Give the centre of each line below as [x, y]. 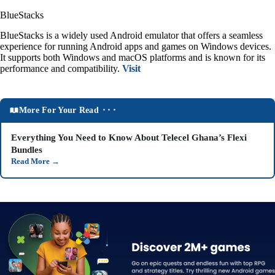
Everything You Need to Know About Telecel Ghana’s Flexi [129, 137]
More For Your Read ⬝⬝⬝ [68, 110]
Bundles [27, 149]
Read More [31, 161]
